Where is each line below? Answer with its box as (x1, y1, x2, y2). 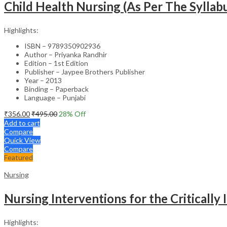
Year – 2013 (24, 75, 62, 85)
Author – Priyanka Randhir (24, 50, 107, 59)
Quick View (4, 135, 41, 144)
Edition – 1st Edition (24, 58, 88, 67)
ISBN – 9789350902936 (24, 41, 100, 50)
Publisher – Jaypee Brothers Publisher (24, 67, 145, 76)
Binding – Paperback (24, 84, 89, 93)
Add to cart (4, 118, 40, 127)
